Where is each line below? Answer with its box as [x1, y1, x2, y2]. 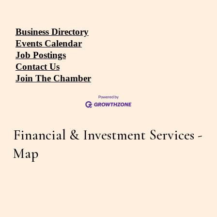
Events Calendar [15, 38, 82, 49]
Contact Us [15, 62, 60, 72]
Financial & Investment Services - [13, 126, 202, 144]
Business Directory [15, 27, 89, 37]
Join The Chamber [15, 73, 91, 84]
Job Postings [15, 50, 66, 61]
